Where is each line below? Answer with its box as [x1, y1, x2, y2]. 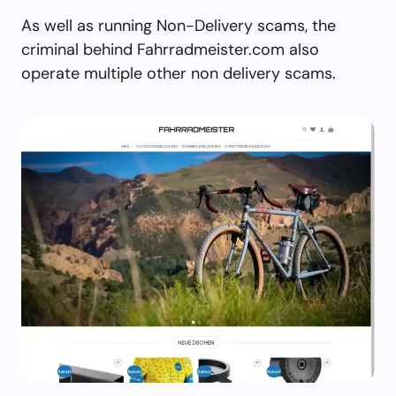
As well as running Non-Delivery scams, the [21, 14, 336, 36]
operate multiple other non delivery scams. [21, 62, 336, 84]
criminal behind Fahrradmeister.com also [21, 38, 319, 60]
